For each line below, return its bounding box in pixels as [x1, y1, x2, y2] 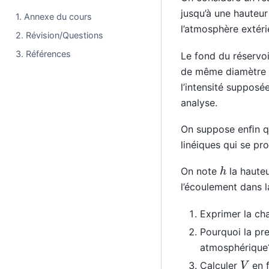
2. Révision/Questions [16, 29, 104, 40]
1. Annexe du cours [16, 11, 92, 22]
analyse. [180, 96, 217, 109]
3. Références [16, 48, 71, 59]
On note [180, 165, 220, 178]
